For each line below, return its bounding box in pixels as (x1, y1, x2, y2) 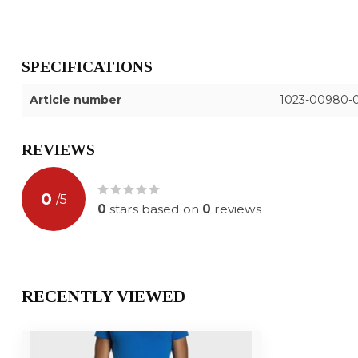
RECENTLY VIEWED (22, 287, 185, 307)
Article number (30, 93, 121, 108)
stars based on (106, 201, 202, 217)
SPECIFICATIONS (22, 58, 153, 76)
